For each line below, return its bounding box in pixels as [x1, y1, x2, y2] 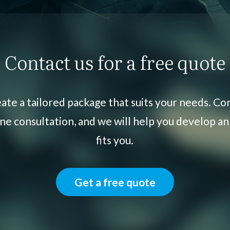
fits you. [96, 133, 134, 146]
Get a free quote [74, 175, 156, 188]
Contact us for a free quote [4, 48, 225, 75]
